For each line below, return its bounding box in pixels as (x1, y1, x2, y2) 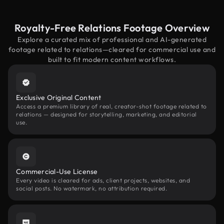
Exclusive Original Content (16, 93, 101, 102)
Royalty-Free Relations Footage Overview (14, 21, 209, 34)
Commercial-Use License (16, 167, 98, 176)
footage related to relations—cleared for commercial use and (8, 45, 216, 54)
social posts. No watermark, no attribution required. (16, 184, 167, 192)
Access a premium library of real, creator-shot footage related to (16, 102, 207, 110)
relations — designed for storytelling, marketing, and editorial (16, 110, 197, 118)
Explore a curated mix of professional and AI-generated (17, 35, 206, 44)
